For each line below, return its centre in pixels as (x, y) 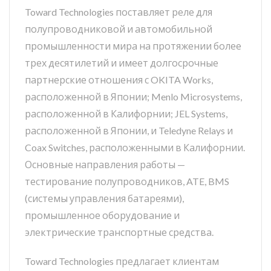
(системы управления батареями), (104, 198)
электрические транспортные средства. (119, 232)
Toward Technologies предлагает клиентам (122, 261)
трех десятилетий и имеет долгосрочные (122, 63)
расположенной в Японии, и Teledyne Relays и (129, 130)
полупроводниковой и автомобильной (119, 29)
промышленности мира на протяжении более (133, 46)
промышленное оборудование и (102, 215)
